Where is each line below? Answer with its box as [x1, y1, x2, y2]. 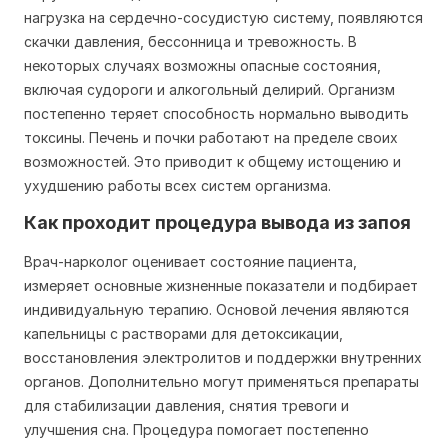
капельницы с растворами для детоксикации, [24, 325, 343, 342]
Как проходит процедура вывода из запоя [24, 212, 411, 233]
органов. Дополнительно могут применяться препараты [24, 373, 419, 390]
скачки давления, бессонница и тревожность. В [24, 33, 357, 50]
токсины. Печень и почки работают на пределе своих [24, 129, 398, 146]
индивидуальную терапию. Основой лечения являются [24, 301, 409, 318]
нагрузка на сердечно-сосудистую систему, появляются [24, 9, 423, 26]
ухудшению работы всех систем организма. [24, 177, 331, 194]
